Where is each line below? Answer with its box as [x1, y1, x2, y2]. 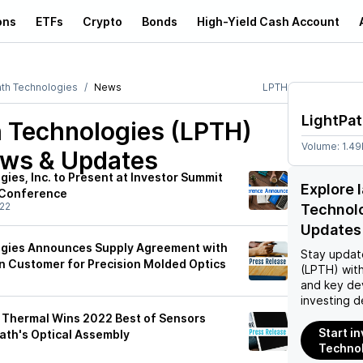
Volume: [301, 140, 342, 152]
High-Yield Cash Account [197, 14, 340, 28]
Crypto [83, 14, 122, 28]
